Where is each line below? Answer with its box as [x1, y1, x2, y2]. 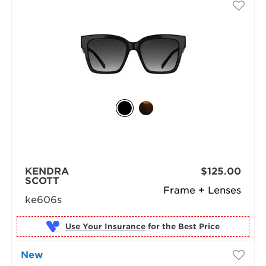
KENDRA [24, 166, 69, 177]
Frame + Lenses [163, 185, 242, 196]
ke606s [24, 194, 62, 205]
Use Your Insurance [65, 221, 145, 231]
